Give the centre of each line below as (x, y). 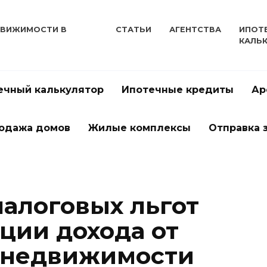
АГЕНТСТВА (195, 30)
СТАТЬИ (133, 30)
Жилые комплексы (139, 128)
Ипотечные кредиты (178, 89)
